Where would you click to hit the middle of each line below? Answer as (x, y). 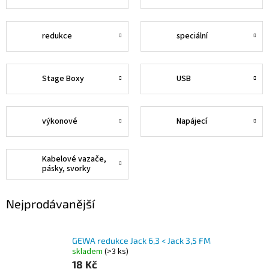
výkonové (60, 122)
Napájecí (192, 122)
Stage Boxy (63, 79)
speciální (192, 36)
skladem (88, 251)
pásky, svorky (66, 169)
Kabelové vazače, (74, 159)
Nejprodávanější (50, 203)
